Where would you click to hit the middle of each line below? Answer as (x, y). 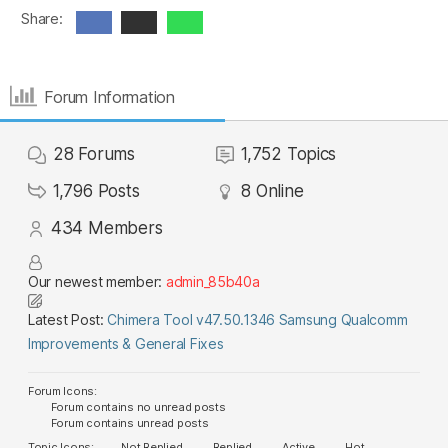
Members (125, 228)
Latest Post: (68, 319)
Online (279, 191)
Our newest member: (97, 281)
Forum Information (109, 96)
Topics (311, 154)
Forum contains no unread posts (137, 407)
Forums (106, 154)
